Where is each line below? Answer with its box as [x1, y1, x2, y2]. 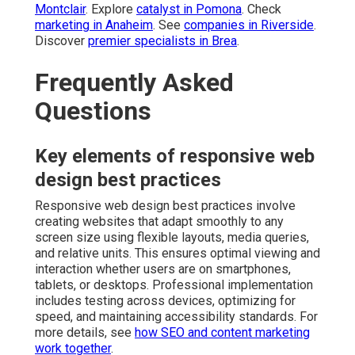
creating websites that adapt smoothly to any [35, 213, 284, 229]
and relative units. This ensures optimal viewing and [35, 245, 320, 261]
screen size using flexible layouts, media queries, [35, 229, 309, 245]
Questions [35, 95, 151, 126]
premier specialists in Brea [88, 32, 237, 48]
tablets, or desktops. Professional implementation [35, 277, 313, 292]
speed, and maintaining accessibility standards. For [35, 308, 318, 324]
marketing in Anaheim [35, 17, 153, 32]
